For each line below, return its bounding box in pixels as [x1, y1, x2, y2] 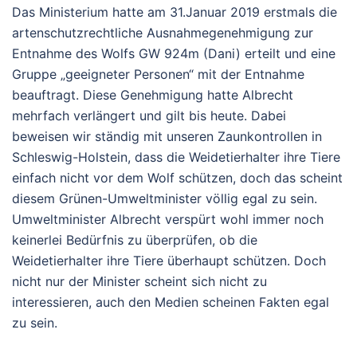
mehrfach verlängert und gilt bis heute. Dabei [12, 108, 286, 124]
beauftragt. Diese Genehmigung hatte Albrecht [12, 87, 293, 103]
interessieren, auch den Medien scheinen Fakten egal [12, 294, 329, 310]
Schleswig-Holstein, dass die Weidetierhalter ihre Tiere [12, 149, 340, 165]
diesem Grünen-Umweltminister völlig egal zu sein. [12, 190, 317, 206]
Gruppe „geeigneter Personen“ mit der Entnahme [12, 66, 304, 82]
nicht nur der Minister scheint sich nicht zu [12, 273, 267, 289]
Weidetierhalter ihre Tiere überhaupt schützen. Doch [12, 253, 326, 269]
